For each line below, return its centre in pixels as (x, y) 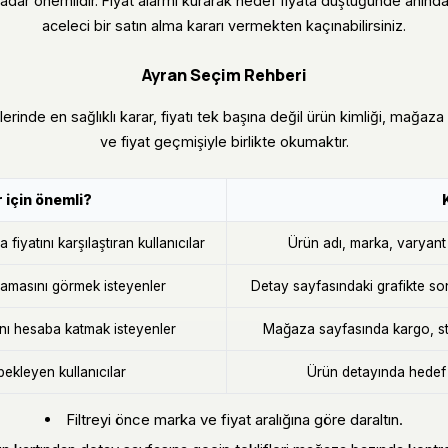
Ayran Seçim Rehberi (224, 74)
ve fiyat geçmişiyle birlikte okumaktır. (224, 142)
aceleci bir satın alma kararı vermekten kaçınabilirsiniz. (224, 25)
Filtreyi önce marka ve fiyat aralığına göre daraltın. (234, 420)
